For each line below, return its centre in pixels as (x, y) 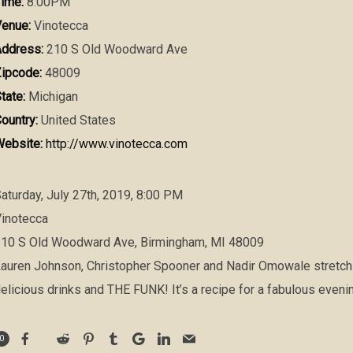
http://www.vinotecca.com (116, 144)
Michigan (51, 97)
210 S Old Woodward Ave (115, 49)
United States (76, 120)
